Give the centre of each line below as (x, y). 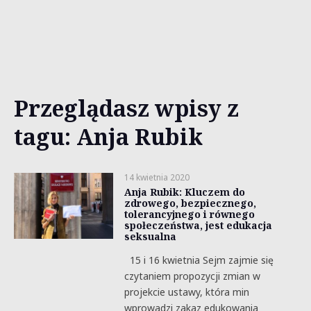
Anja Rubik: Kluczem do (184, 192)
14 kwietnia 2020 (157, 177)
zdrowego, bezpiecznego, (190, 203)
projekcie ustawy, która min (186, 292)
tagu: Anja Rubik (108, 136)
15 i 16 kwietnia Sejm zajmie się (199, 260)
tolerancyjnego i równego (189, 214)
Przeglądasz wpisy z (126, 108)
